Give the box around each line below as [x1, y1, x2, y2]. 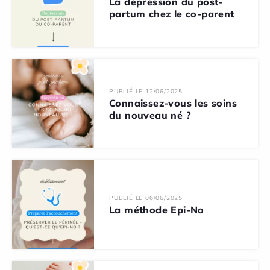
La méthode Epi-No [108, 204, 204, 216]
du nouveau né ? [108, 108, 191, 121]
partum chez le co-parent [108, 7, 234, 20]
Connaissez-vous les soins [108, 96, 237, 109]
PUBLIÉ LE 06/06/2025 [108, 194, 183, 202]
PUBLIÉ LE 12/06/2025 [108, 87, 183, 95]
